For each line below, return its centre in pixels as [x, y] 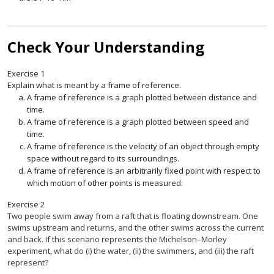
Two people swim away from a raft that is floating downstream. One [133, 216]
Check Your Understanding [106, 47]
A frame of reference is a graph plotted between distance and [142, 98]
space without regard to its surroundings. [103, 159]
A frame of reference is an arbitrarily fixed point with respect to [144, 171]
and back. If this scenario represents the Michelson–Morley [117, 239]
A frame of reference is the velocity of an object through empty [143, 146]
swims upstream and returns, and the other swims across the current [135, 228]
